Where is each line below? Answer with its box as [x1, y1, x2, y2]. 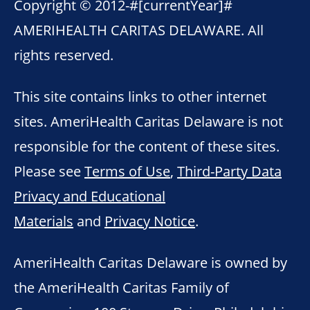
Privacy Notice [104, 211, 195, 230]
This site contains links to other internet [14, 86, 266, 105]
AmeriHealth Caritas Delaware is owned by [14, 253, 287, 271]
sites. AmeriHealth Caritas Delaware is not [14, 111, 283, 130]
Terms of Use [84, 161, 170, 180]
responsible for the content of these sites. [14, 136, 280, 155]
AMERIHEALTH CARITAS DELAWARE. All [14, 20, 264, 39]
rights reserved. [14, 45, 113, 64]
